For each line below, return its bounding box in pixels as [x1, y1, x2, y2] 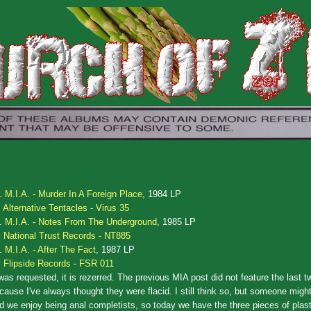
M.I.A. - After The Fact [5, 244, 96, 255]
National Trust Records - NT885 [3, 230, 131, 241]
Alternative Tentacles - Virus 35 [3, 202, 129, 213]
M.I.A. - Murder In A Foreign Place [5, 188, 142, 199]
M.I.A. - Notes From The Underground [5, 216, 157, 227]
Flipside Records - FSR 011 [3, 258, 114, 269]
